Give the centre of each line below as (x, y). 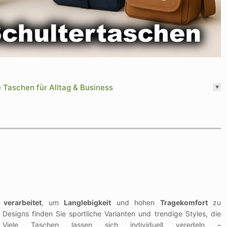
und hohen (136, 202)
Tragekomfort (184, 202)
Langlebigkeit (88, 202)
